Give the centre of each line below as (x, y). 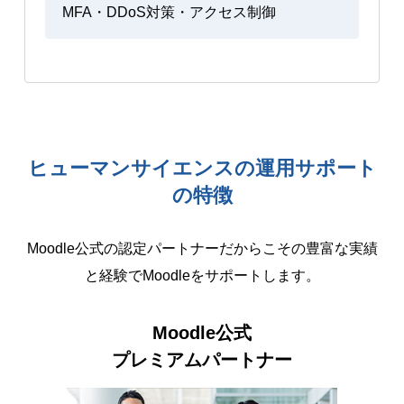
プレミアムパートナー (202, 360)
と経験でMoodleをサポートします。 (202, 276)
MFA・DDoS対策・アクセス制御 (169, 12)
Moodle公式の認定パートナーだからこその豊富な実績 (202, 249)
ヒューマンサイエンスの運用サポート (202, 168)
